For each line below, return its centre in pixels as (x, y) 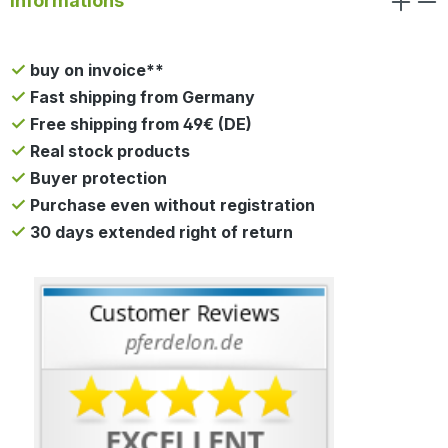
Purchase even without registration (170, 204)
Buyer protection (96, 177)
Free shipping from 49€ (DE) (139, 123)
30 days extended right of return (159, 231)
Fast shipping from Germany (140, 96)
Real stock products (108, 150)
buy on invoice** (95, 69)
